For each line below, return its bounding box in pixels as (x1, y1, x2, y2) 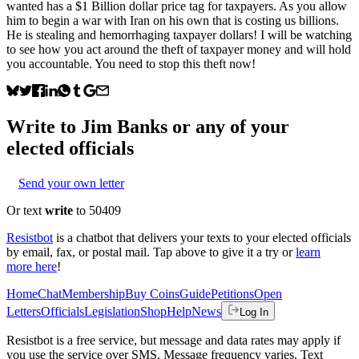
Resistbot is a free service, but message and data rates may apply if (6, 333, 341, 347)
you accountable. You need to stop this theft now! (6, 56, 256, 71)
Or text (6, 203, 45, 217)
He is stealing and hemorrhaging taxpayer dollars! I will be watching (6, 27, 352, 42)
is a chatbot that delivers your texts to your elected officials (56, 230, 351, 244)
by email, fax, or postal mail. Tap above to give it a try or (6, 244, 292, 259)
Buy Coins (125, 286, 179, 301)
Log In (240, 305, 268, 318)
